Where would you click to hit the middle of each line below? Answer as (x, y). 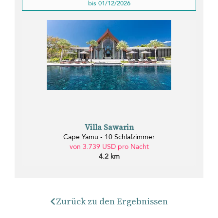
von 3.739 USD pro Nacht (109, 146)
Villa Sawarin (109, 127)
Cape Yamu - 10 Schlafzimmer (109, 137)
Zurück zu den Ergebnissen (112, 201)
